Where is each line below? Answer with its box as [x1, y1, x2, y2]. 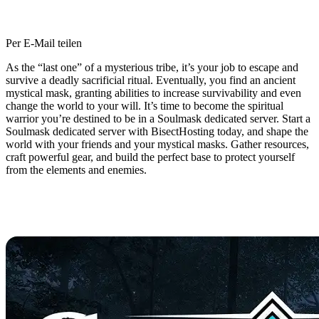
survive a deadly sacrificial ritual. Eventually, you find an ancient [6, 74, 296, 86]
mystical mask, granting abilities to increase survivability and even [6, 87, 301, 99]
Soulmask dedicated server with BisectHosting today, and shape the [6, 125, 308, 137]
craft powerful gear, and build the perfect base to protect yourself [6, 151, 295, 163]
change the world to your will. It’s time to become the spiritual [6, 100, 283, 112]
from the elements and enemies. [6, 164, 147, 176]
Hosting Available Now [6, 213, 206, 236]
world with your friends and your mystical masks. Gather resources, [6, 138, 309, 150]
